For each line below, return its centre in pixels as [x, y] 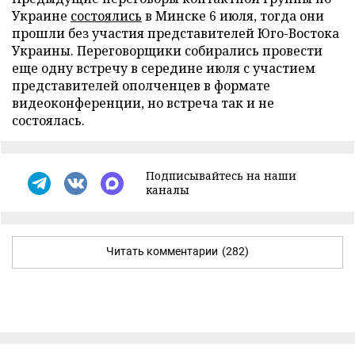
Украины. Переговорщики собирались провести [167, 51]
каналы [168, 190]
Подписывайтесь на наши [221, 176]
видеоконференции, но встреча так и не [143, 103]
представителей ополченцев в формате [141, 86]
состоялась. [48, 120]
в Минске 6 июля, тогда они [233, 16]
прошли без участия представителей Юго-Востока [176, 33]
